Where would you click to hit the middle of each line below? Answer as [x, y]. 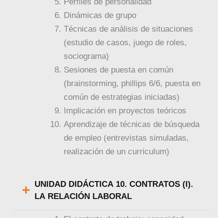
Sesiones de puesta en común [119, 70]
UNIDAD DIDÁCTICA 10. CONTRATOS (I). [114, 184]
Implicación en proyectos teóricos [125, 111]
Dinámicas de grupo [100, 16]
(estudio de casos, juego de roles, [126, 43]
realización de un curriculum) [117, 152]
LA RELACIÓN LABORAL [83, 196]
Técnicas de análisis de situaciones [129, 29]
